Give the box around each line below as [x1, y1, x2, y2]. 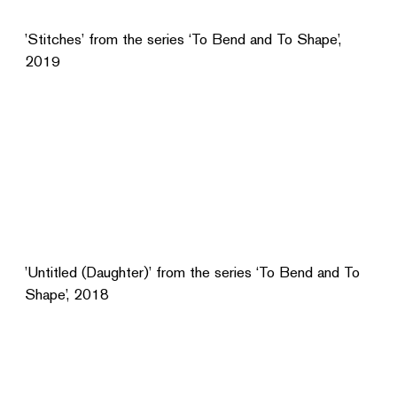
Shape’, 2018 [25, 285, 109, 303]
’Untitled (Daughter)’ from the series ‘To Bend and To [25, 263, 360, 281]
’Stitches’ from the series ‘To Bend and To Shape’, [25, 30, 341, 48]
